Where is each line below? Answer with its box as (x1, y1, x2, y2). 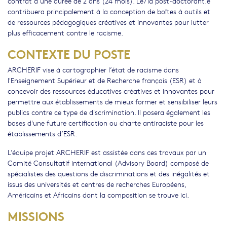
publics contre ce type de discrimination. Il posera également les (8, 107, 210, 118)
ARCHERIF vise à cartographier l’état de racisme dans (8, 64, 179, 75)
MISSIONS (8, 207, 64, 224)
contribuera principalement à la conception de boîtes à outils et (8, 6, 210, 17)
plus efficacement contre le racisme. (8, 27, 123, 38)
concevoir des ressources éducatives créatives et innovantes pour (8, 86, 214, 96)
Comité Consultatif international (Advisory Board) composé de (8, 158, 209, 168)
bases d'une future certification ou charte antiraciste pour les (8, 118, 204, 128)
